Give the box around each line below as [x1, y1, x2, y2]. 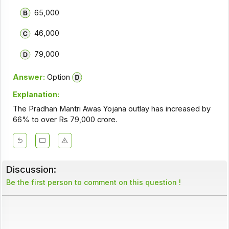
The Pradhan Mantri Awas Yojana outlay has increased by [12, 104, 211, 114]
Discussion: [6, 164, 56, 175]
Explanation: [12, 89, 59, 99]
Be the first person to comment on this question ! [6, 178, 181, 187]
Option [44, 72, 70, 82]
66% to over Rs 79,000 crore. [12, 115, 117, 125]
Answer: [12, 72, 45, 82]
